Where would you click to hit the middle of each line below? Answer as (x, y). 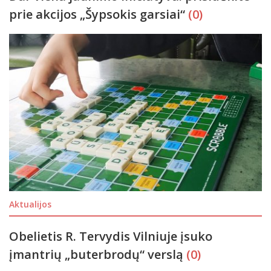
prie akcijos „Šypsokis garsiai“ (99, 15)
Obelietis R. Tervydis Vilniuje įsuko (111, 237)
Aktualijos (30, 204)
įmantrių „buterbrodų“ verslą (98, 255)
